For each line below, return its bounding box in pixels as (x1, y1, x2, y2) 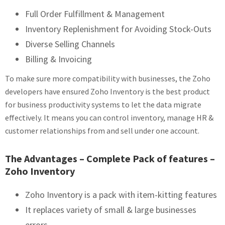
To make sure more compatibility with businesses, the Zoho (5, 73, 210, 83)
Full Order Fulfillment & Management (25, 8, 165, 20)
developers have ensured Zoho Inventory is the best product (5, 86, 210, 96)
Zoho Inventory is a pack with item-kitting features (25, 189, 217, 200)
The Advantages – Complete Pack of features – (5, 152, 215, 165)
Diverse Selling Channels (25, 38, 115, 50)
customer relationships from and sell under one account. (5, 126, 199, 136)
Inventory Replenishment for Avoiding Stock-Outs (25, 23, 211, 35)
